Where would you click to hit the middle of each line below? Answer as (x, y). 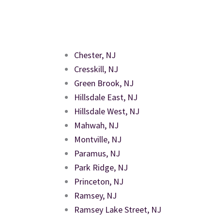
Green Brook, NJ (104, 83)
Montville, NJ (98, 139)
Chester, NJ (95, 55)
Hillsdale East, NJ (106, 97)
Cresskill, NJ (96, 69)
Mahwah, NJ (96, 125)
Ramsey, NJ (95, 195)
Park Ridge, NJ (101, 167)
